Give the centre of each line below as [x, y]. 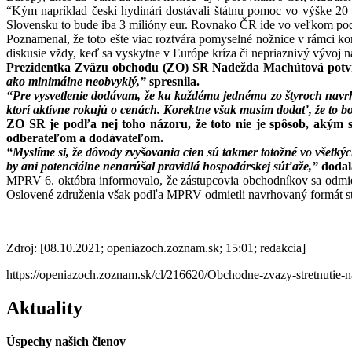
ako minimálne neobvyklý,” [76, 82]
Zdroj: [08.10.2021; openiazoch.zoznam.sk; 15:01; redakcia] [156, 248]
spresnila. [173, 82]
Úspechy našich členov [66, 342]
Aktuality [44, 308]
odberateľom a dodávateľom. [85, 138]
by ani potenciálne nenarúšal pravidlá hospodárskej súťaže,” [162, 167]
